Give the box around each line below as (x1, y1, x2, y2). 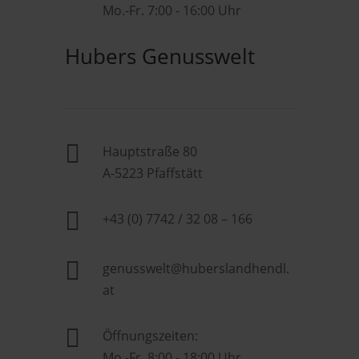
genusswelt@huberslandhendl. (102, 260, 289, 277)
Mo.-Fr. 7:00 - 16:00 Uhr (102, 2, 241, 19)
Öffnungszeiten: (102, 327, 198, 345)
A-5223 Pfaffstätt (102, 164, 203, 182)
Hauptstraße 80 (102, 143, 197, 160)
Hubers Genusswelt (64, 42, 255, 71)
